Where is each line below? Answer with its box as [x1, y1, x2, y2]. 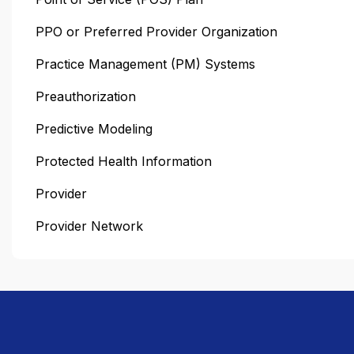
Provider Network [36, 217, 143, 234]
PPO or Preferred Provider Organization [36, 23, 277, 40]
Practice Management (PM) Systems [36, 55, 255, 72]
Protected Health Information [36, 153, 212, 169]
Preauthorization [36, 88, 136, 104]
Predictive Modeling [36, 120, 153, 137]
